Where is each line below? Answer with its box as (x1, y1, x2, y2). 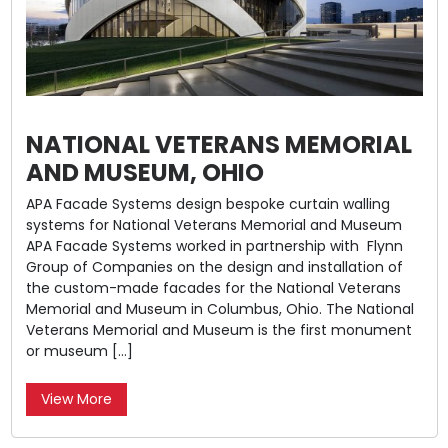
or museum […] (25, 340, 133, 361)
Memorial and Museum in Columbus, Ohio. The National (25, 298, 414, 319)
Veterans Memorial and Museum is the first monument (25, 319, 412, 340)
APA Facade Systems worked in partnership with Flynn (25, 235, 403, 256)
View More (40, 388, 112, 409)
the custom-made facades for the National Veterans (25, 277, 401, 298)
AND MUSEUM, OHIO (25, 155, 264, 189)
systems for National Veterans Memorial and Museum (25, 214, 410, 235)
